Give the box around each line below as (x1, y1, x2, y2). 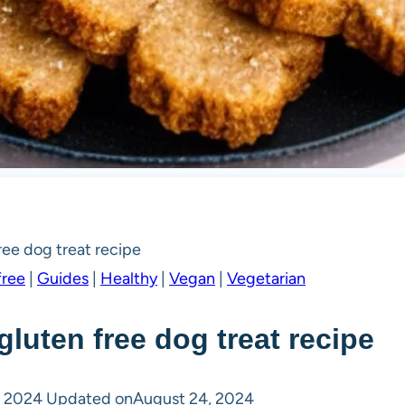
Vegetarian (227, 268, 306, 289)
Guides (37, 268, 89, 289)
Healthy (100, 268, 157, 289)
